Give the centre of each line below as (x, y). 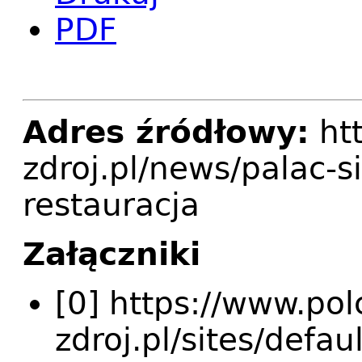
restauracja (111, 205)
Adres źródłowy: (166, 133)
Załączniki (112, 255)
